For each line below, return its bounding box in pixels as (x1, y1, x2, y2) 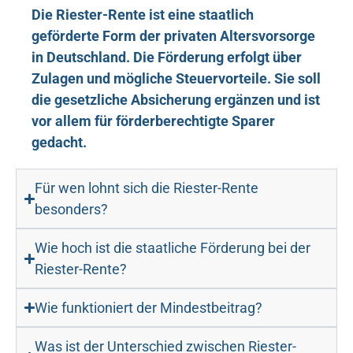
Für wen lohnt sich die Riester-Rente (35, 180, 259, 197)
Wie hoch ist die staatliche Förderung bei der (35, 240, 311, 257)
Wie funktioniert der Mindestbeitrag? (35, 299, 263, 317)
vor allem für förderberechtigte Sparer (32, 113, 275, 130)
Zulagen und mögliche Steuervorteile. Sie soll (32, 70, 321, 87)
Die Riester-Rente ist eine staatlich (32, 6, 254, 24)
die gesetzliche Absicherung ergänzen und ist (32, 91, 320, 109)
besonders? (35, 201, 109, 218)
